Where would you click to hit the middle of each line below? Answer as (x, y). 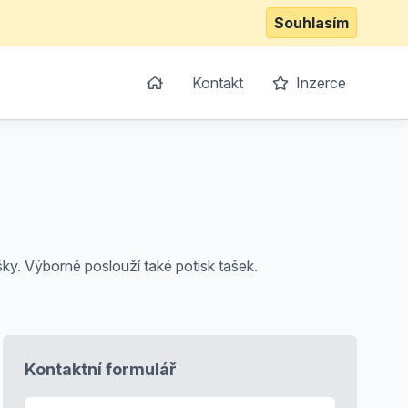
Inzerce (319, 83)
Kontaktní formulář (100, 369)
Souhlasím (311, 23)
